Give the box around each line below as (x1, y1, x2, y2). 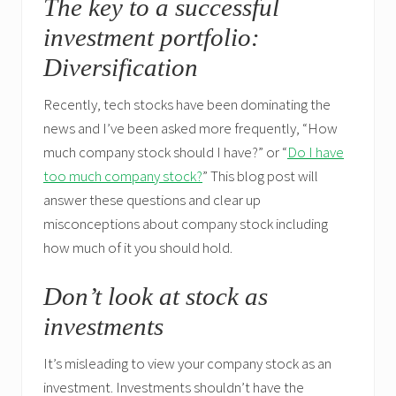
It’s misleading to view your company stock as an (43, 353, 331, 373)
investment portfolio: (43, 22, 260, 51)
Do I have (287, 141, 344, 162)
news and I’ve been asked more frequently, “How (43, 118, 338, 138)
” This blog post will (202, 165, 318, 186)
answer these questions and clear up (43, 189, 261, 209)
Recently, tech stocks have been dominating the (43, 94, 331, 114)
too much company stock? (43, 165, 202, 186)
